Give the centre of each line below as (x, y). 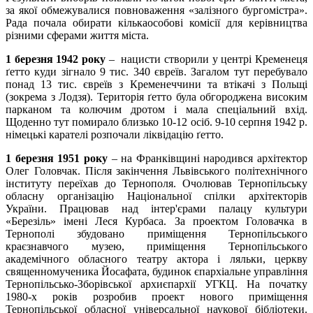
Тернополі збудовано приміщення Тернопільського (156, 234)
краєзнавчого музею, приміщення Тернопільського (156, 247)
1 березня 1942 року (56, 59)
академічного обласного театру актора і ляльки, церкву (156, 259)
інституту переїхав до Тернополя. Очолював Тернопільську (156, 184)
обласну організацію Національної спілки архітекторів (156, 196)
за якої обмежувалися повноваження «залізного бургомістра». (156, 10)
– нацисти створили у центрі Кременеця (207, 59)
